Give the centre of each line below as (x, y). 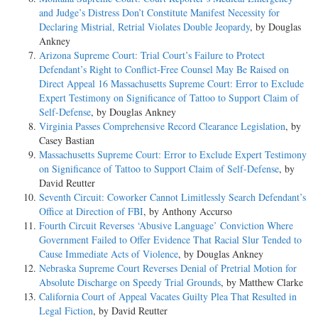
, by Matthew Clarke (262, 282)
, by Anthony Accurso (188, 211)
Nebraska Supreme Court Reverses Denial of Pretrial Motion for (168, 268)
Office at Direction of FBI (91, 211)
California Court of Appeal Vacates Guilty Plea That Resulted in (168, 296)
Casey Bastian (67, 140)
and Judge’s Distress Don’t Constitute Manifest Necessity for (159, 12)
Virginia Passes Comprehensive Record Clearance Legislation (162, 126)
